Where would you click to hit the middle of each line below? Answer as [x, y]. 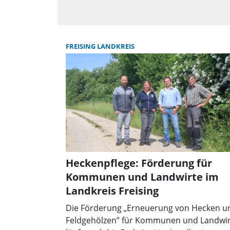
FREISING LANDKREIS [100, 46]
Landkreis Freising [112, 190]
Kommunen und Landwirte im [142, 177]
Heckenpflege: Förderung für [139, 163]
